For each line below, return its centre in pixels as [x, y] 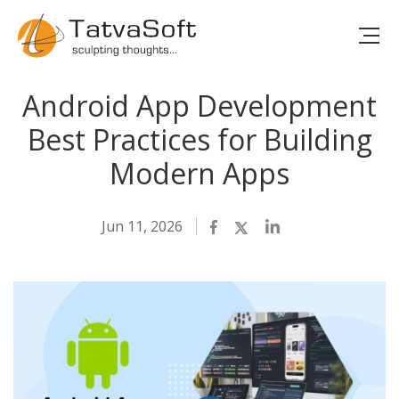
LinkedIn [297, 227]
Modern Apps [199, 173]
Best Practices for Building [199, 139]
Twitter [263, 227]
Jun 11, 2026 [142, 226]
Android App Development [199, 106]
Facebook [246, 227]
